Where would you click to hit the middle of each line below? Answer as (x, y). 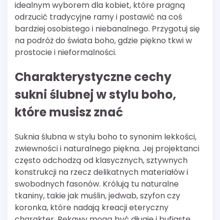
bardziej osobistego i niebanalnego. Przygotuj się (107, 29)
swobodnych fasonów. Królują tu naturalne (97, 184)
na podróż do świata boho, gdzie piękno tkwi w (103, 41)
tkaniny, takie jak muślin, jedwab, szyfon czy (97, 195)
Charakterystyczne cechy (93, 77)
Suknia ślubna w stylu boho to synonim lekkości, (106, 137)
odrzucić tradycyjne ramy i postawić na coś (98, 17)
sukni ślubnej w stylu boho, (96, 94)
